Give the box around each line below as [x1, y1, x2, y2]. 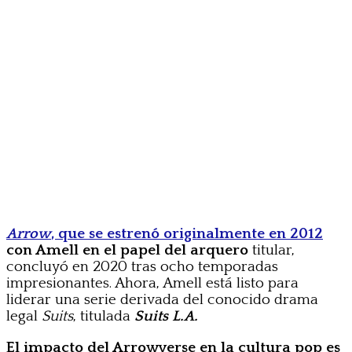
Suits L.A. [134, 308, 198, 325]
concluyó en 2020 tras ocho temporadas [6, 258, 278, 276]
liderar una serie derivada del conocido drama [6, 291, 318, 309]
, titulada [73, 308, 134, 325]
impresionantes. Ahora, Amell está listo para [6, 275, 299, 292]
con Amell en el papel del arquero [6, 242, 248, 259]
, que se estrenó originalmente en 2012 [51, 225, 323, 243]
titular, [248, 242, 295, 259]
